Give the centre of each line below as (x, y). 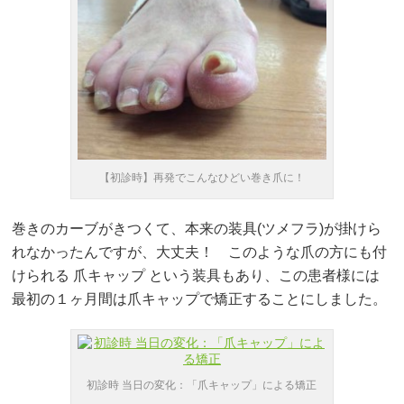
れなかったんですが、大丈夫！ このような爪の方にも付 (200, 252)
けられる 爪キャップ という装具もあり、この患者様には (196, 275)
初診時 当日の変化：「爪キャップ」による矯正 (202, 385)
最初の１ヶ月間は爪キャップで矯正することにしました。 (200, 298)
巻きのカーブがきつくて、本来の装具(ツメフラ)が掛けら (197, 228)
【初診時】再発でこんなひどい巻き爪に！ (202, 177)
